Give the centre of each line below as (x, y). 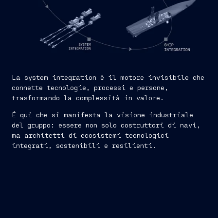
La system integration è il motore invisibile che (108, 77)
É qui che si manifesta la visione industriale (102, 115)
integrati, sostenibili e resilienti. (84, 145)
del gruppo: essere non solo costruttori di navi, (106, 125)
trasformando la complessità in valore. (88, 98)
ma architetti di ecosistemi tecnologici (90, 135)
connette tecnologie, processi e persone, (90, 88)
